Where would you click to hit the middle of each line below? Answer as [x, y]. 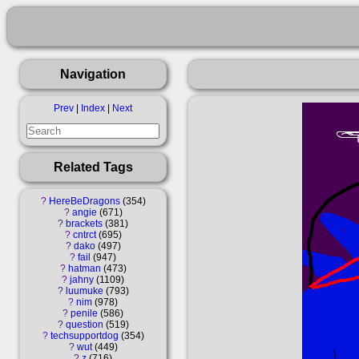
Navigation [93, 74]
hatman [84, 268]
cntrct [84, 234]
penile [84, 313]
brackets [84, 223]
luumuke [84, 290]
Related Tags [93, 166]
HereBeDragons [84, 201]
